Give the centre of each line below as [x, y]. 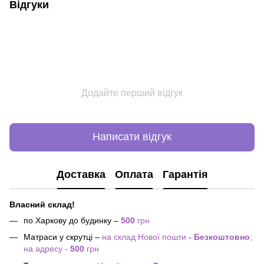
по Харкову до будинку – [72, 220]
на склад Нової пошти [144, 237]
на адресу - [47, 249]
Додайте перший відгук [132, 93]
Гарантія [185, 175]
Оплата [134, 175]
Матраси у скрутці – [63, 237]
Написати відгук [132, 137]
